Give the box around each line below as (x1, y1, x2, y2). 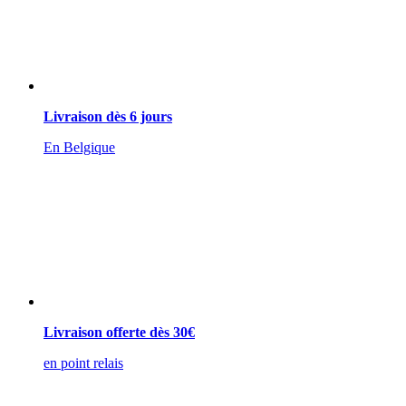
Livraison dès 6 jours (43, 108, 172, 124)
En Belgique (43, 139, 115, 155)
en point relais (43, 354, 123, 371)
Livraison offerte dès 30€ (43, 324, 195, 340)
